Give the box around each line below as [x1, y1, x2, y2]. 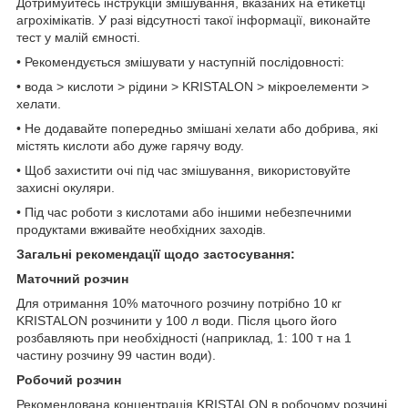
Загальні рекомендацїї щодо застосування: [16, 246, 295, 261]
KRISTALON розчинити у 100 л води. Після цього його [16, 312, 337, 328]
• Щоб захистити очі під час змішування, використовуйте [16, 162, 351, 178]
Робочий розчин [16, 372, 121, 387]
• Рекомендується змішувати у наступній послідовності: [16, 54, 344, 69]
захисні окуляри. [16, 179, 115, 195]
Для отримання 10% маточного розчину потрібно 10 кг [16, 295, 342, 311]
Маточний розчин [16, 270, 128, 286]
